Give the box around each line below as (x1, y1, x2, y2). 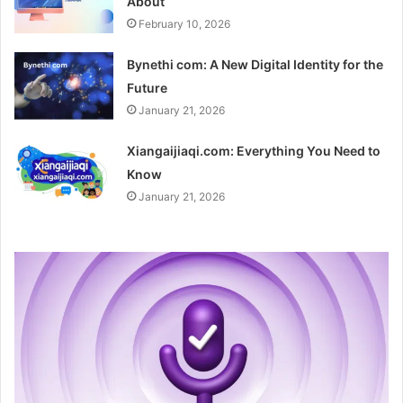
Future (127, 80, 168, 96)
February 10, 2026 (139, 17, 231, 31)
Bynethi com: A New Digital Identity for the (127, 57, 384, 73)
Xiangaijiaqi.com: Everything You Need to (127, 143, 381, 159)
